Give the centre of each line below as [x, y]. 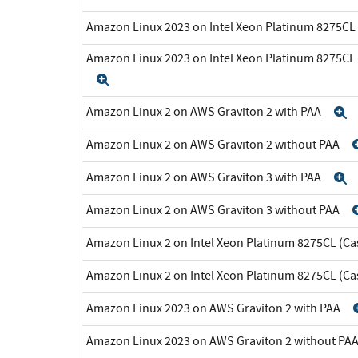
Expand [137, 80]
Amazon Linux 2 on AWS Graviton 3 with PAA [205, 177]
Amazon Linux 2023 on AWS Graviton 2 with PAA [215, 308]
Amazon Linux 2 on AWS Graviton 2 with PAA [205, 111]
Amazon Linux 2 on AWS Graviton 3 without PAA [214, 210]
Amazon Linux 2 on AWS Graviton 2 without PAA [214, 144]
